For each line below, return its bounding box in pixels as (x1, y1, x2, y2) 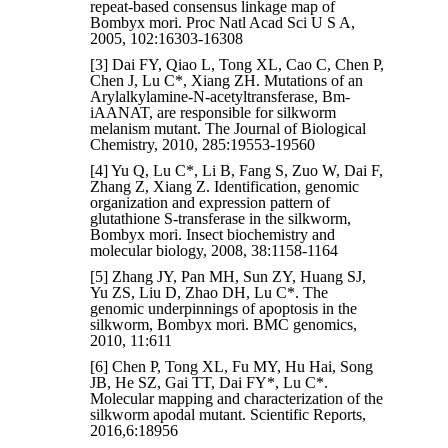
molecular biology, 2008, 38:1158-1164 (90, 242, 339, 260)
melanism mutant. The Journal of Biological (90, 120, 367, 138)
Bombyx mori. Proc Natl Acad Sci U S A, (90, 14, 356, 32)
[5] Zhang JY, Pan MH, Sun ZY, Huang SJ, (90, 268, 367, 286)
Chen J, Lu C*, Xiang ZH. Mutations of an (90, 72, 364, 90)
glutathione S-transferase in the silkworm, (90, 210, 352, 228)
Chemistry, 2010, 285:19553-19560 (90, 136, 316, 154)
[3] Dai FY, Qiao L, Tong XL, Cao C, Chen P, (90, 56, 385, 74)
